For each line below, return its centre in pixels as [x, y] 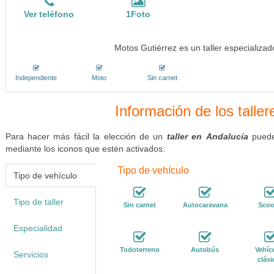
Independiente [36, 78]
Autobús [205, 250]
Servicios [31, 254]
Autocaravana [206, 205]
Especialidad [38, 228]
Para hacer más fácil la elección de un [86, 136]
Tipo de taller [38, 202]
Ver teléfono [49, 14]
